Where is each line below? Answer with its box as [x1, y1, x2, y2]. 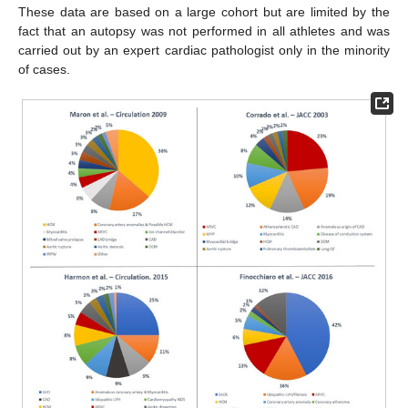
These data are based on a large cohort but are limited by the [18, 4, 390, 19]
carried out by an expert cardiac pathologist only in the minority [18, 42, 390, 57]
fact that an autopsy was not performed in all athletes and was [18, 23, 390, 38]
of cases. [18, 61, 70, 76]
